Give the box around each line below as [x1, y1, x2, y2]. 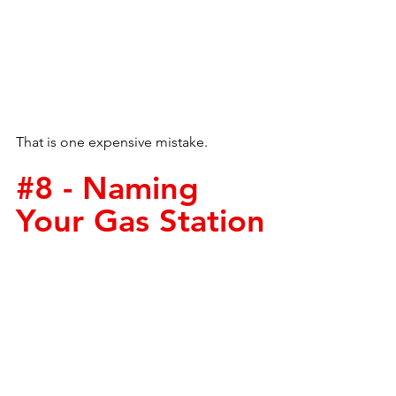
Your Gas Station [16, 202, 265, 240]
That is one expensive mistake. [16, 133, 208, 150]
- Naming [53, 169, 209, 207]
